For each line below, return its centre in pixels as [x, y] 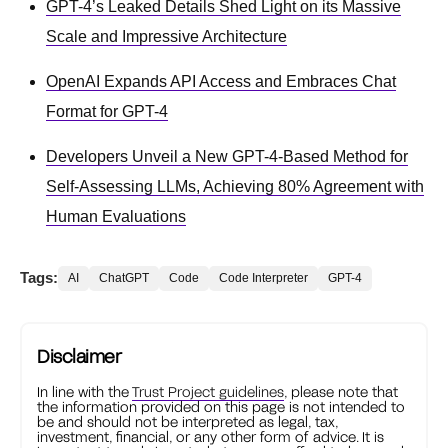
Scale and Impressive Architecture [166, 37]
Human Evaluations [116, 217]
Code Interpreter [263, 278]
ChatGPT [124, 278]
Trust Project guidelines [208, 392]
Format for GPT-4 [107, 112]
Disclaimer [79, 356]
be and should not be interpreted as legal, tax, [187, 422]
